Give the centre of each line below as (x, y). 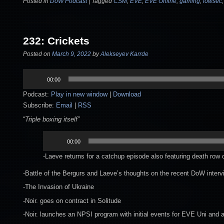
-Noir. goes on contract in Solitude (72, 200)
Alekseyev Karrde (124, 54)
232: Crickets (56, 40)
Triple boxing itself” (52, 119)
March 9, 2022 (71, 54)
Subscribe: (39, 105)
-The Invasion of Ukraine (58, 187)
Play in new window (79, 94)
